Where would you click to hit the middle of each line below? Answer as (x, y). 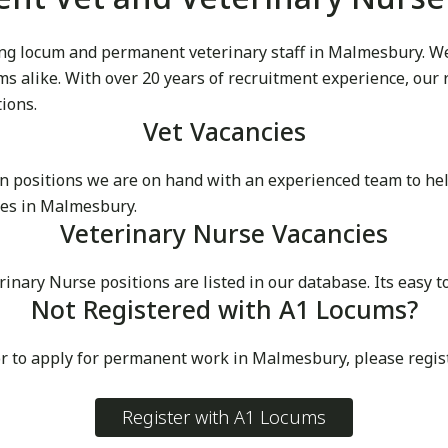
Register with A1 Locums (224, 417)
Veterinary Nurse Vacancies (224, 233)
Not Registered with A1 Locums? (224, 309)
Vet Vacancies (224, 131)
